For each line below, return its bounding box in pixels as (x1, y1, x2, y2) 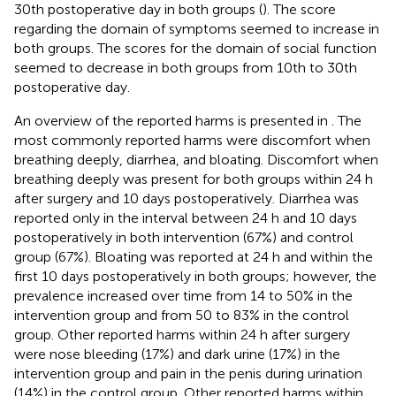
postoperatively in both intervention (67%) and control (14, 228, 354, 246)
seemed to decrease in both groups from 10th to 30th (14, 58, 357, 76)
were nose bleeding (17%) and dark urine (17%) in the (14, 345, 340, 362)
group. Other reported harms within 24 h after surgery (14, 325, 350, 343)
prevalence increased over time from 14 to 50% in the (14, 286, 353, 304)
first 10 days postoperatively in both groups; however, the (14, 267, 377, 285)
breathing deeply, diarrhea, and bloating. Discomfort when (14, 150, 378, 168)
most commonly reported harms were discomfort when (14, 131, 370, 148)
